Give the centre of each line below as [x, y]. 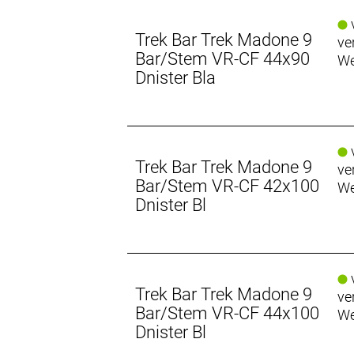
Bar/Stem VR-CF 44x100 [228, 313]
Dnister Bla [176, 77]
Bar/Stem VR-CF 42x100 [228, 186]
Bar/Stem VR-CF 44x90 [223, 58]
